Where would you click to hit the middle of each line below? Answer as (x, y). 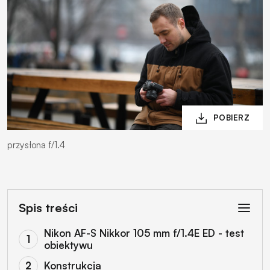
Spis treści (48, 207)
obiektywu (68, 245)
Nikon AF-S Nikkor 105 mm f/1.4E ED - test (144, 233)
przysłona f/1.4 (36, 145)
